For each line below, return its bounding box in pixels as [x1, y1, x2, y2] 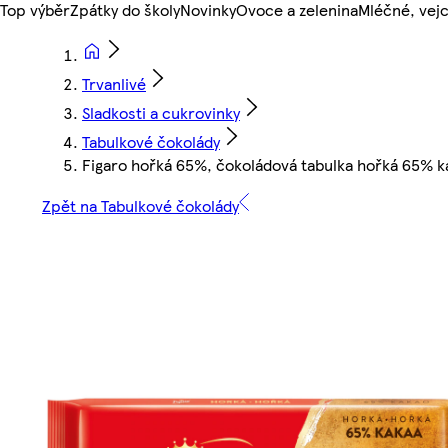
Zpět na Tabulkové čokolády [42, 194, 239, 218]
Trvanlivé [82, 72, 146, 96]
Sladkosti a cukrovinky [82, 101, 240, 125]
